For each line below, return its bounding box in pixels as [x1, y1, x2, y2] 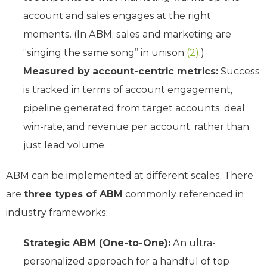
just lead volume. [23, 139, 106, 151]
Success [218, 65, 260, 77]
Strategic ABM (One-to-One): [23, 237, 170, 249]
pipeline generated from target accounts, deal [23, 102, 245, 114]
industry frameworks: [6, 206, 108, 218]
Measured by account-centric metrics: [23, 65, 218, 77]
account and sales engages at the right [23, 10, 211, 21]
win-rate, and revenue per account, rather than [23, 120, 249, 132]
